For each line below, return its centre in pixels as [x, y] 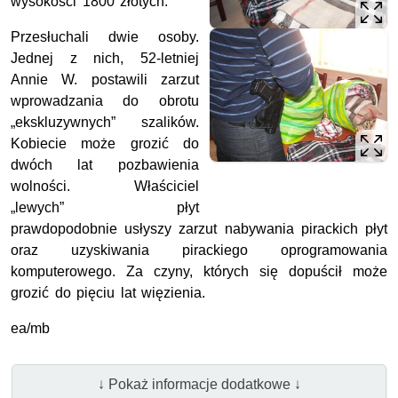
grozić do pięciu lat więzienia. [108, 293]
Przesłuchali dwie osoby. [105, 37]
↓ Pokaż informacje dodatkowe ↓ [199, 384]
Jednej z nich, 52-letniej [105, 59]
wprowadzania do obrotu [105, 101]
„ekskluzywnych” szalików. [105, 123]
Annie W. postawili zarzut [105, 80]
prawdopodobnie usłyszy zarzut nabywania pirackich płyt [199, 229]
